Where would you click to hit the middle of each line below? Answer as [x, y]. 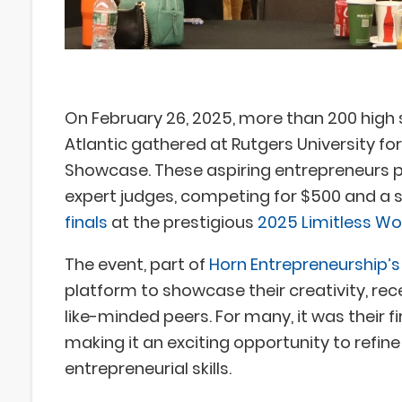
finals [86, 223]
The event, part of [135, 265]
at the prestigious [183, 223]
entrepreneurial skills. [148, 369]
